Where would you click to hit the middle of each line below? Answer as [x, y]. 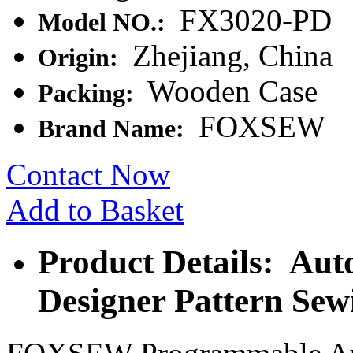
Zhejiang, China [229, 55]
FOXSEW [258, 126]
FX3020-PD [252, 20]
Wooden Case [229, 91]
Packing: [89, 93]
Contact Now [88, 174]
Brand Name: [114, 128]
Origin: [81, 58]
